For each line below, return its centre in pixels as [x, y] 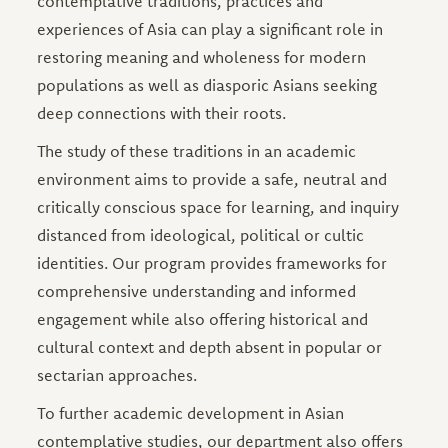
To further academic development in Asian [191, 413]
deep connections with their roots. [162, 113]
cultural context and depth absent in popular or [210, 347]
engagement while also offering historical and [203, 319]
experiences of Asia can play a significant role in [210, 29]
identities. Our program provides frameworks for [212, 263]
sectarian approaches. [117, 375]
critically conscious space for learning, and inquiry [218, 207]
